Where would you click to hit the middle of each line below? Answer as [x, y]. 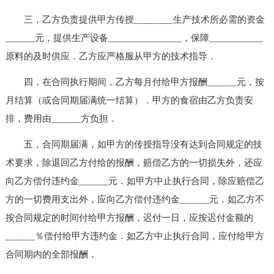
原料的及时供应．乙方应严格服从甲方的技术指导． [111, 56]
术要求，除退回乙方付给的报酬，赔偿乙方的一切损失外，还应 [134, 162]
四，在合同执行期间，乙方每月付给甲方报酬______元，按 [135, 82]
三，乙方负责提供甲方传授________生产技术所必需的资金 [135, 19]
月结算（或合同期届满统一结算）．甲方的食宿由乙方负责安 [129, 100]
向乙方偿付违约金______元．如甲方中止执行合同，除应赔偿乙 [135, 181]
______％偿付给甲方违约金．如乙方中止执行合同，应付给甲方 [135, 236]
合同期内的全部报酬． [51, 254]
